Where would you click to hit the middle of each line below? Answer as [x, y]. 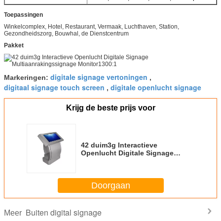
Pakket [14, 45]
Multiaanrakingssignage [122, 161]
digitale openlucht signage [156, 87]
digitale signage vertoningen [99, 77]
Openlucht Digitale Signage [127, 153]
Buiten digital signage [64, 212]
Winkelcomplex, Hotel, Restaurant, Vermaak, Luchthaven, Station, [92, 27]
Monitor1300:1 [105, 169]
